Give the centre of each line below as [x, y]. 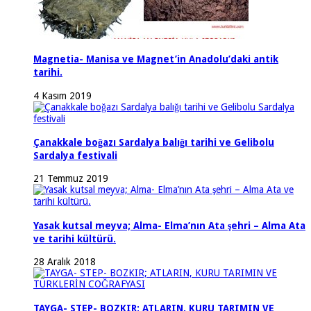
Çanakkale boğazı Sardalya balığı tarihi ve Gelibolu [154, 142]
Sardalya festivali [75, 155]
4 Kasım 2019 [62, 95]
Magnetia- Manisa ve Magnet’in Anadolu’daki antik [156, 59]
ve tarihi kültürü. [75, 238]
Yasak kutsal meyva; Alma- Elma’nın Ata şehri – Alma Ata [169, 225]
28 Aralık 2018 [65, 262]
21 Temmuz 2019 [71, 179]
